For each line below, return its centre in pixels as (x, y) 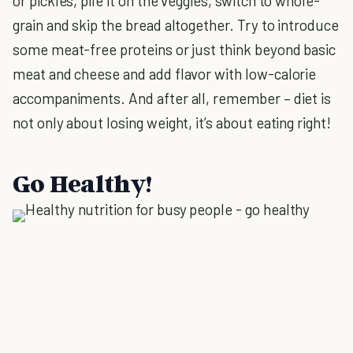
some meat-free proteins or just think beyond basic (175, 49)
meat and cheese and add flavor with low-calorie (165, 74)
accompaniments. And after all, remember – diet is (172, 98)
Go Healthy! (83, 183)
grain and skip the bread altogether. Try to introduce (176, 25)
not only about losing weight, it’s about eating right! (172, 123)
